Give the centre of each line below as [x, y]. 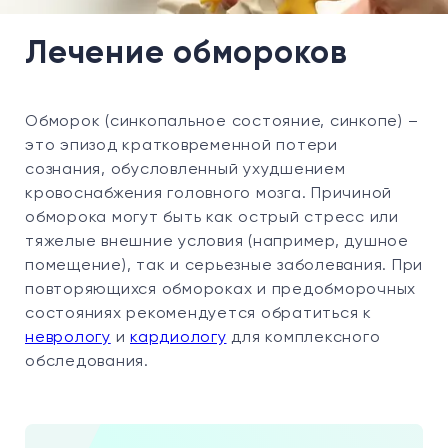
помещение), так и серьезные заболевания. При [224, 266]
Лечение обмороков [186, 54]
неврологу [68, 338]
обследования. [87, 362]
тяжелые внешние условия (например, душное [217, 242]
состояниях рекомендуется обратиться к [198, 314]
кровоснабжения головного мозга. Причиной [208, 194]
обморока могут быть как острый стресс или [212, 218]
